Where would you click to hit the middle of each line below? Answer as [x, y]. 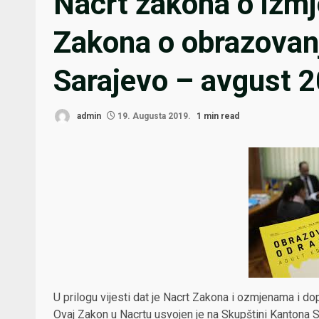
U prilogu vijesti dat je [108, 297]
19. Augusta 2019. [154, 116]
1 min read [218, 116]
